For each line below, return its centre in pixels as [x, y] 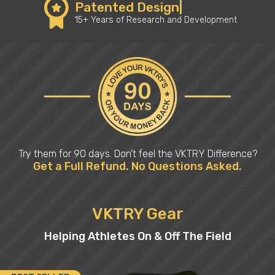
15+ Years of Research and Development [156, 20]
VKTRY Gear [137, 214]
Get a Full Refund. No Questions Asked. [137, 166]
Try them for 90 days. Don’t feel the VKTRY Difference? [137, 154]
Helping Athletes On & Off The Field [137, 236]
